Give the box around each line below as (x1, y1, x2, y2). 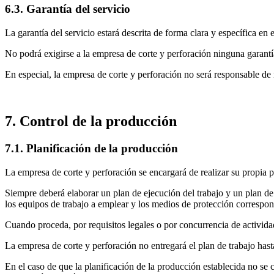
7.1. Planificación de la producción (5, 141, 178, 155)
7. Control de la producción (5, 113, 177, 130)
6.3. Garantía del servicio (5, 2, 130, 16)
